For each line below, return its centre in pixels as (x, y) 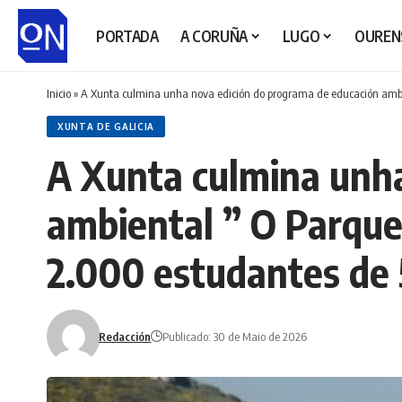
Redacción (125, 336)
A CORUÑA (214, 35)
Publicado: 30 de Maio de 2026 (235, 336)
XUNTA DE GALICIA (106, 127)
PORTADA (127, 35)
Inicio (59, 93)
